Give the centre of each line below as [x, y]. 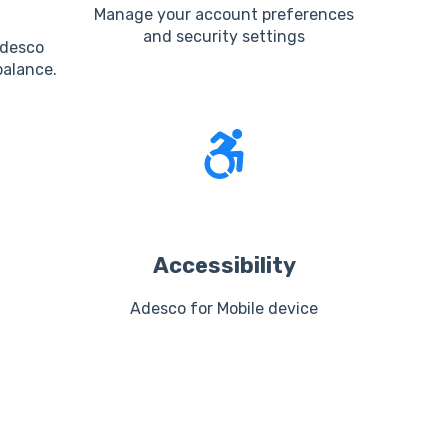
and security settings [224, 36]
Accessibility [224, 265]
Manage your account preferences [224, 14]
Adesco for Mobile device [224, 308]
